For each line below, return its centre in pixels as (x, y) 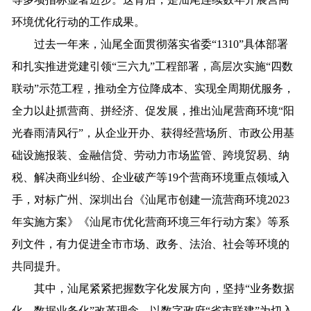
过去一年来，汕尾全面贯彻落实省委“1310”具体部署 (150, 44)
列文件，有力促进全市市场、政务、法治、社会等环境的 (151, 244)
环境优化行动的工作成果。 (79, 22)
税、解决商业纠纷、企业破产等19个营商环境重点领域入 (151, 178)
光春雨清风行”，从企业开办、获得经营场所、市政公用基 (153, 133)
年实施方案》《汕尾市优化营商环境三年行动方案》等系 (151, 222)
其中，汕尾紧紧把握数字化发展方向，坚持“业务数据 (153, 289)
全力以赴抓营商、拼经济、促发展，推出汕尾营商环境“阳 (153, 111)
